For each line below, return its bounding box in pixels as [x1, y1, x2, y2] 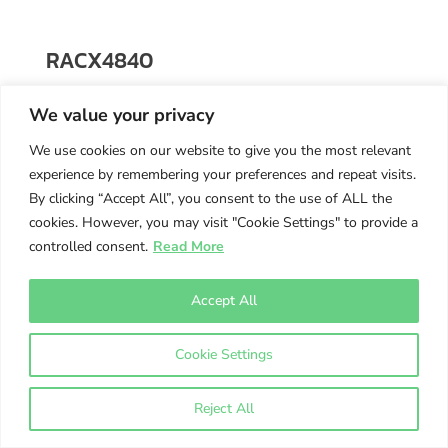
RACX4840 [46, 44, 153, 78]
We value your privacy [29, 102, 214, 127]
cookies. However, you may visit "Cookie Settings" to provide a [29, 212, 418, 232]
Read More [153, 236, 224, 256]
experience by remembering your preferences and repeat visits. [29, 164, 416, 184]
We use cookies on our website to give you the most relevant [29, 140, 411, 160]
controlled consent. [29, 236, 148, 256]
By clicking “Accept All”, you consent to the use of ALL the [29, 188, 392, 208]
